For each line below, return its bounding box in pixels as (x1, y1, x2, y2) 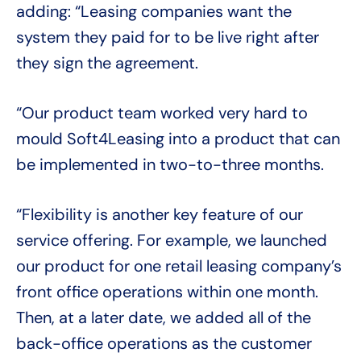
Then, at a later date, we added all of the (16, 307, 311, 329)
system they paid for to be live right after (16, 27, 319, 48)
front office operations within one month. (16, 281, 318, 303)
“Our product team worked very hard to (16, 102, 308, 124)
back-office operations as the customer (16, 333, 312, 355)
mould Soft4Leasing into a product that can (16, 128, 340, 150)
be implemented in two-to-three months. (16, 154, 324, 176)
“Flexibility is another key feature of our (16, 204, 303, 226)
